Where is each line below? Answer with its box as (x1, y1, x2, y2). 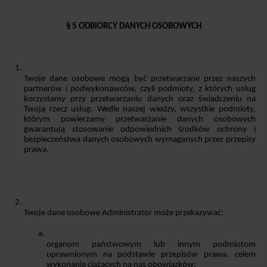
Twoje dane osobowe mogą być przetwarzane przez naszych (24, 74, 256, 84)
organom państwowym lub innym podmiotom (46, 240, 256, 250)
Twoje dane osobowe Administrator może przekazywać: (24, 209, 223, 218)
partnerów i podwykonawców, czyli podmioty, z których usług (24, 85, 256, 94)
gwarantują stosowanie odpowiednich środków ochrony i (24, 125, 256, 135)
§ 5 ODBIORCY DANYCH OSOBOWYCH (66, 22, 201, 32)
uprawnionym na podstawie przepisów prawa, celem (46, 250, 256, 260)
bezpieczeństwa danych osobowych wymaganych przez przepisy (24, 135, 256, 145)
